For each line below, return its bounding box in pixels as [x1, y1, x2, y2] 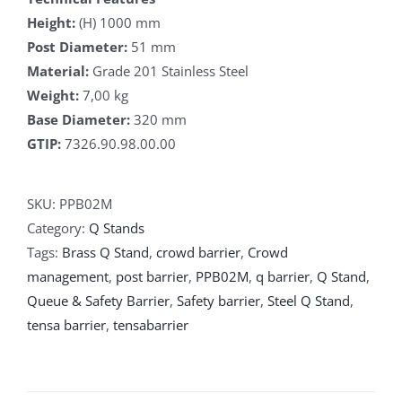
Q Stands [89, 218, 144, 237]
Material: [27, 61, 89, 80]
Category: [27, 218, 89, 237]
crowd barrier [156, 242, 240, 261]
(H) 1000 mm [75, 13, 161, 31]
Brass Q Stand [62, 242, 149, 261]
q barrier [256, 267, 310, 285]
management [27, 267, 109, 285]
